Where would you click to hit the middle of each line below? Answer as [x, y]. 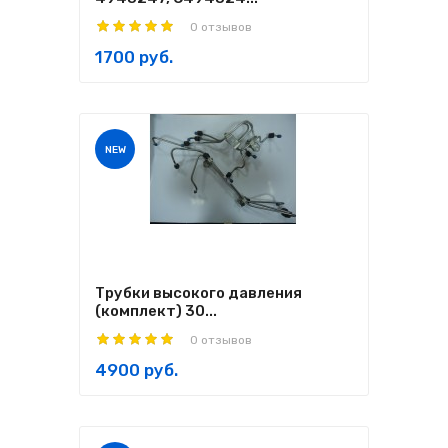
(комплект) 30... [156, 311]
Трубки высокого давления [198, 293]
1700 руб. [134, 57]
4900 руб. [136, 370]
